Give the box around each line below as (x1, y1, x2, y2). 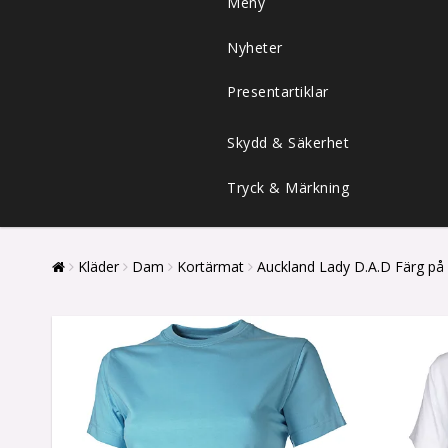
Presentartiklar (227, 82, 329, 102)
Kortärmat (177, 257, 244, 277)
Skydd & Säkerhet (227, 133, 349, 153)
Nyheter (227, 37, 283, 57)
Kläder (78, 257, 119, 277)
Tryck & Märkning (227, 178, 349, 198)
